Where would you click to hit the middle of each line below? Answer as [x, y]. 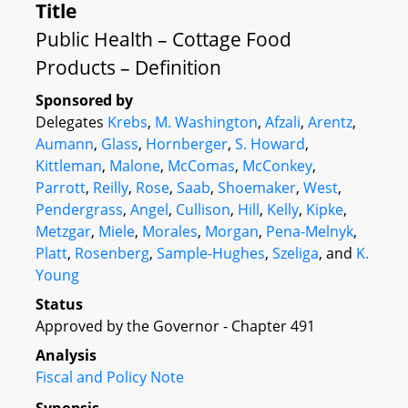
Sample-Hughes [211, 253]
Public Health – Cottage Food [163, 39]
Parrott [61, 188]
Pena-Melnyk [310, 231]
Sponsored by [84, 100]
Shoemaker [257, 188]
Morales [170, 231]
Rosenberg [112, 253]
